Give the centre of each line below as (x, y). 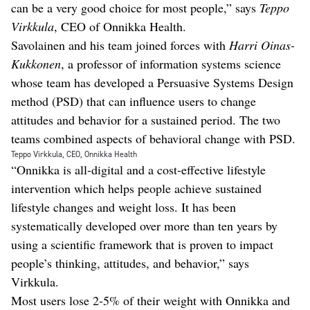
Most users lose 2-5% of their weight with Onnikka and (151, 300)
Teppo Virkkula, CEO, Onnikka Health (74, 154)
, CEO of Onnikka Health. (120, 26)
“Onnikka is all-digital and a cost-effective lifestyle (138, 169)
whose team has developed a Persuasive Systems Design (152, 82)
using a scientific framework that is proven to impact (142, 244)
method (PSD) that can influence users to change (134, 101)
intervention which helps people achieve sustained (136, 188)
